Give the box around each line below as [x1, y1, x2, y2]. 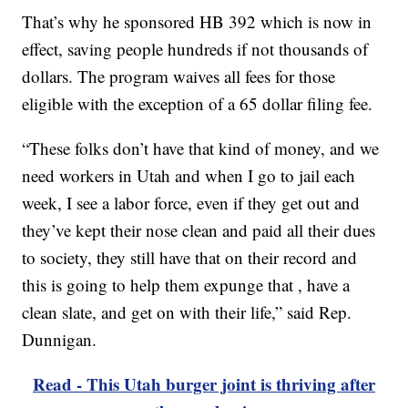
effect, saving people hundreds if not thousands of [22, 37, 369, 61]
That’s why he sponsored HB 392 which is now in [22, 10, 372, 34]
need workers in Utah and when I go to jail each [22, 164, 356, 188]
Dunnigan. [22, 328, 97, 352]
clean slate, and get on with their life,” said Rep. [22, 301, 352, 324]
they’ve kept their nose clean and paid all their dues [22, 219, 376, 242]
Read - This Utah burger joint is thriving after [33, 372, 375, 397]
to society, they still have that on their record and [22, 246, 358, 270]
